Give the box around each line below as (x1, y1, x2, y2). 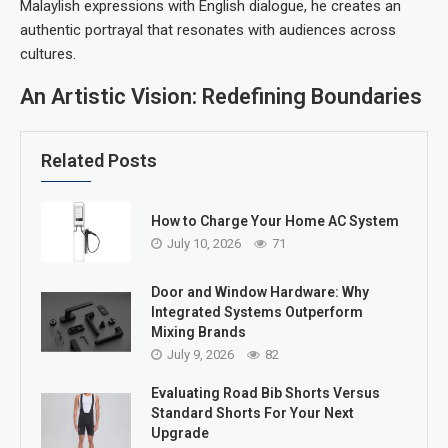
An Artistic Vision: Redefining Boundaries (20, 83, 422, 109)
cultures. (20, 44, 76, 63)
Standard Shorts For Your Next (151, 404, 354, 421)
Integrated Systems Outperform (151, 303, 363, 320)
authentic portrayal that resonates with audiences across (20, 20, 396, 39)
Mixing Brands (151, 323, 246, 340)
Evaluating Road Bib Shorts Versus (151, 384, 380, 401)
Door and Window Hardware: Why (151, 283, 369, 300)
